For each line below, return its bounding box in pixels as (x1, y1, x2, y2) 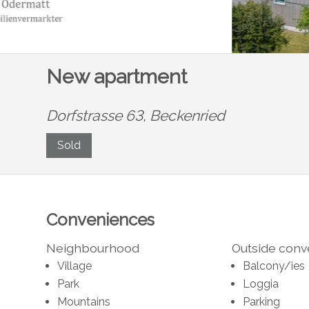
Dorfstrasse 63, (46, 106, 150, 124)
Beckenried (150, 106, 226, 124)
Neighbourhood (46, 240, 140, 255)
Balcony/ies (242, 259, 305, 272)
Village (57, 259, 92, 272)
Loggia (242, 277, 279, 290)
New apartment (46, 64, 188, 88)
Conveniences (46, 209, 155, 230)
